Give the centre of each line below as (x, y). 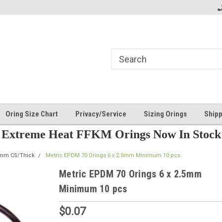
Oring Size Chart (32, 114)
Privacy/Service (101, 114)
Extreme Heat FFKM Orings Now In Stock (111, 134)
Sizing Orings (165, 114)
